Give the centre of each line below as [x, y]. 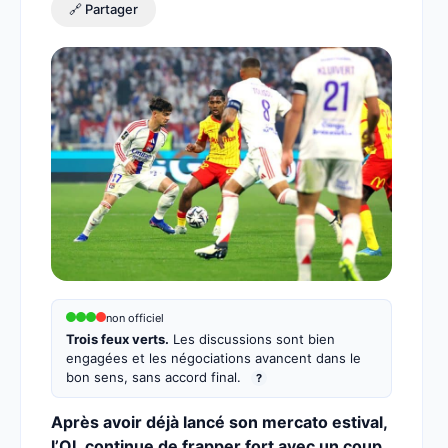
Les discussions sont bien [252, 339]
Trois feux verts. [117, 339]
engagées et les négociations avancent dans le [213, 358]
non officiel [135, 318]
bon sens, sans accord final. [155, 377]
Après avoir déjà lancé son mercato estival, [219, 422]
